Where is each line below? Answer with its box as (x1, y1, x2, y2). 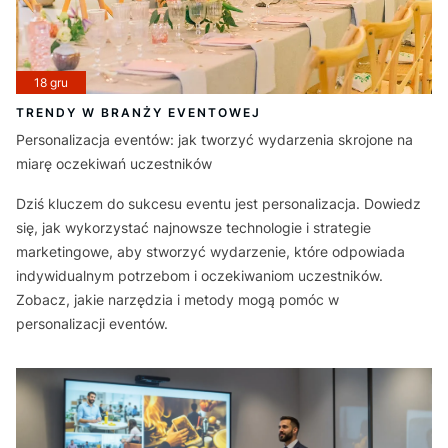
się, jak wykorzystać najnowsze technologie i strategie (16, 218, 371, 236)
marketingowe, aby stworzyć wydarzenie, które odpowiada (16, 242, 405, 260)
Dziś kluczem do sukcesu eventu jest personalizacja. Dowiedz (16, 194, 421, 212)
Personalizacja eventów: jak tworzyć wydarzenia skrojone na (16, 130, 413, 148)
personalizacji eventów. (16, 314, 168, 332)
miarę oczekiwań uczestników (16, 154, 212, 172)
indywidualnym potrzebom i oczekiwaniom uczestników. (16, 266, 383, 284)
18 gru (34, 74, 68, 90)
